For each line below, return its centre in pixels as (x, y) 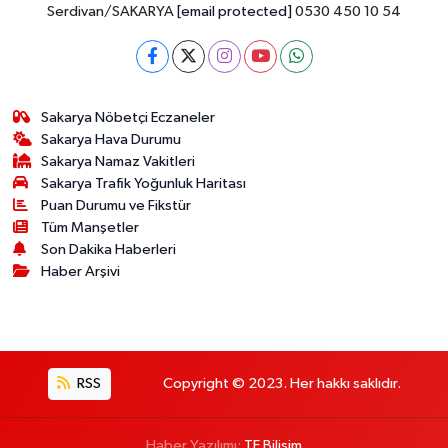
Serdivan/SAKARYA (112, 11)
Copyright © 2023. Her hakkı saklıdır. (281, 383)
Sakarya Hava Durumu (111, 139)
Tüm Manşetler (90, 227)
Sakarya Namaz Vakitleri (118, 161)
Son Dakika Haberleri (109, 249)
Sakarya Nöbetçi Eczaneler (128, 117)
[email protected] (234, 11)
